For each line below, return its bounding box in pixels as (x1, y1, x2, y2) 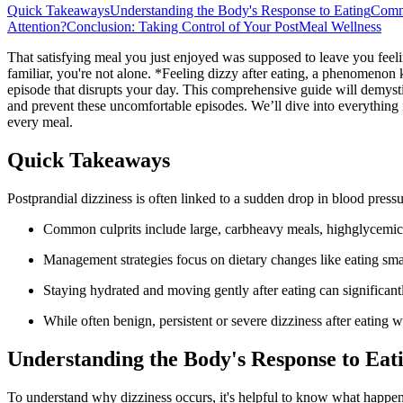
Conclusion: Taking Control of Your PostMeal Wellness (67, 18, 381, 34)
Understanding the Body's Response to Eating (110, 2, 371, 18)
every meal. (7, 113, 73, 130)
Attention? (7, 18, 67, 34)
